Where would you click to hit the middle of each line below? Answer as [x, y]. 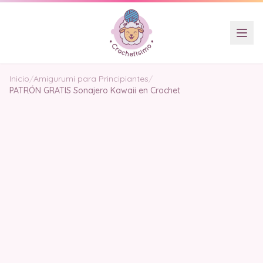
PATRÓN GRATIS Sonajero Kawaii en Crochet [95, 90]
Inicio [19, 79]
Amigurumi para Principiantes [91, 79]
